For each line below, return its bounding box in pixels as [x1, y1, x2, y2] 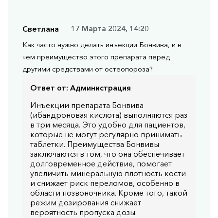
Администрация [70, 82, 131, 92]
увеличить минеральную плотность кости [30, 168, 186, 178]
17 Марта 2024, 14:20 [71, 24, 149, 34]
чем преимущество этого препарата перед [22, 52, 170, 61]
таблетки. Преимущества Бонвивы [30, 139, 159, 149]
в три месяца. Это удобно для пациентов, [30, 119, 185, 129]
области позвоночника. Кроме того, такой [30, 187, 187, 198]
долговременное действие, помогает [30, 158, 172, 168]
